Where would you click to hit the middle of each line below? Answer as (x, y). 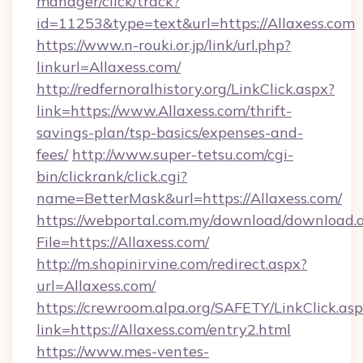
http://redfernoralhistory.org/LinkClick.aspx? (186, 89)
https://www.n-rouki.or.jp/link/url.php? (164, 45)
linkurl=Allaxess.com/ (109, 67)
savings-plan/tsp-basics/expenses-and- (170, 132)
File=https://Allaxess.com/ (123, 242)
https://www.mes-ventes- (123, 351)
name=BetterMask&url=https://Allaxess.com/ (189, 198)
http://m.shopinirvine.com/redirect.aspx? (172, 264)
